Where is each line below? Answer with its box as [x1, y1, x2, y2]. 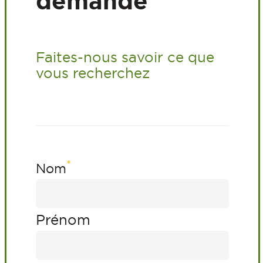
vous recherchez [36, 64, 150, 82]
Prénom [36, 211, 90, 229]
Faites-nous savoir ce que [36, 48, 214, 66]
